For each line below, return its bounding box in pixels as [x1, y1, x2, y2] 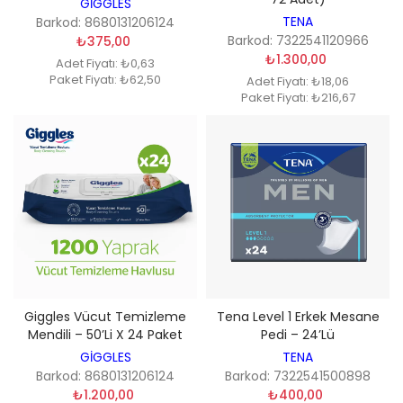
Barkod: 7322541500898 [225, 367, 371, 385]
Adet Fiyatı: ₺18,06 [246, 73, 349, 90]
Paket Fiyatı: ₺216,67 [240, 89, 355, 106]
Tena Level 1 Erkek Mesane [216, 308, 380, 326]
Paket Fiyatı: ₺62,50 [49, 71, 161, 88]
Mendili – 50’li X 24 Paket [28, 326, 183, 344]
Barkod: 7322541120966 [227, 31, 369, 49]
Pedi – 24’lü [261, 326, 335, 344]
